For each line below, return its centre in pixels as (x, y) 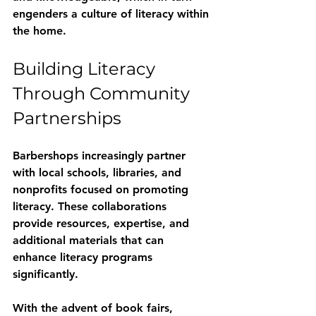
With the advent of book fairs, (95, 308)
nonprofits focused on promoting (102, 189)
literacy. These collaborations (91, 206)
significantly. (45, 274)
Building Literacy (86, 69)
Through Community (103, 93)
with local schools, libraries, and (99, 172)
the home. (41, 31)
